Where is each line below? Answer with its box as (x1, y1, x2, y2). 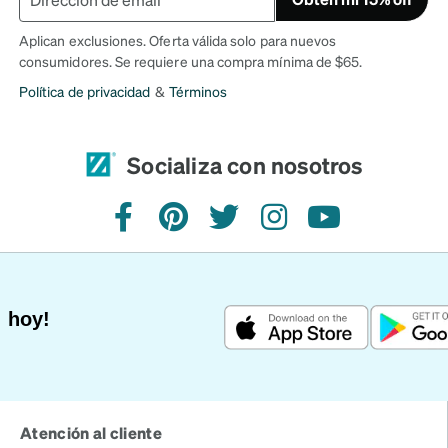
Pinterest (172, 216, 241, 238)
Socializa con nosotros (127, 149, 363, 179)
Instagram (272, 216, 347, 238)
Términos (168, 82, 228, 100)
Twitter (222, 216, 275, 238)
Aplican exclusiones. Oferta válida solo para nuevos (19, 31, 337, 49)
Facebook (122, 216, 196, 238)
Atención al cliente (20, 422, 163, 443)
